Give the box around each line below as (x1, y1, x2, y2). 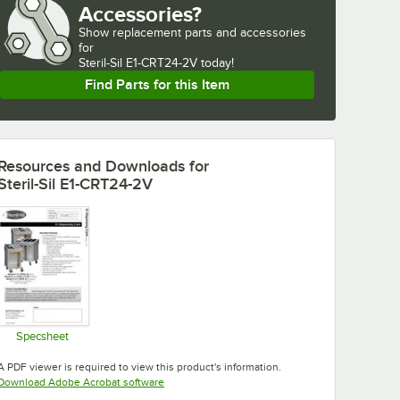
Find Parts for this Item (85, 76, 229, 93)
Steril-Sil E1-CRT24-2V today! (79, 55, 234, 70)
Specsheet (16, 329, 70, 344)
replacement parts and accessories (112, 25, 306, 39)
